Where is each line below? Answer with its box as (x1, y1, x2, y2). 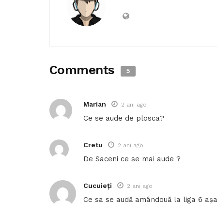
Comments (49, 62, 119, 77)
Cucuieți (83, 182, 112, 190)
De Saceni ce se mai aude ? (83, 155, 181, 164)
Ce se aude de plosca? (83, 114, 164, 123)
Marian (83, 100, 106, 108)
